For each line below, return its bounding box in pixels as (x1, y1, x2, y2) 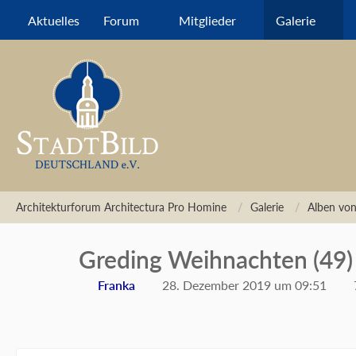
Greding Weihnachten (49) (79, 245, 353, 273)
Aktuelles (28, 12, 79, 28)
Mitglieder (179, 12, 236, 28)
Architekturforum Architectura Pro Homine (16, 200, 226, 214)
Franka (98, 277, 135, 292)
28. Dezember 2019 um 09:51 (162, 277, 327, 292)
